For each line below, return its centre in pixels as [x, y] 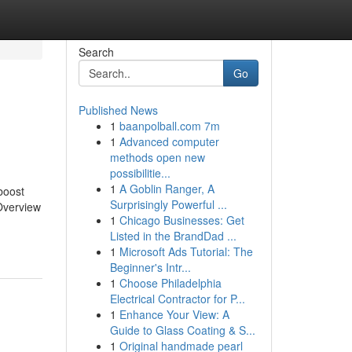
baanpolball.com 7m [169, 126]
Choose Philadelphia [170, 283]
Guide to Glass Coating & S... [182, 330]
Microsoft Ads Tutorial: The [186, 251]
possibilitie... [140, 173]
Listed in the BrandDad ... [173, 236]
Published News [118, 110]
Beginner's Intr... [150, 267]
